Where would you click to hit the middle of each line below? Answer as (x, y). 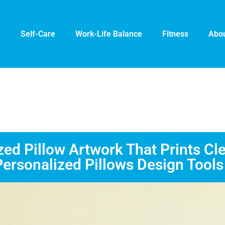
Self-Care (38, 34)
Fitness (175, 34)
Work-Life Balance (108, 34)
